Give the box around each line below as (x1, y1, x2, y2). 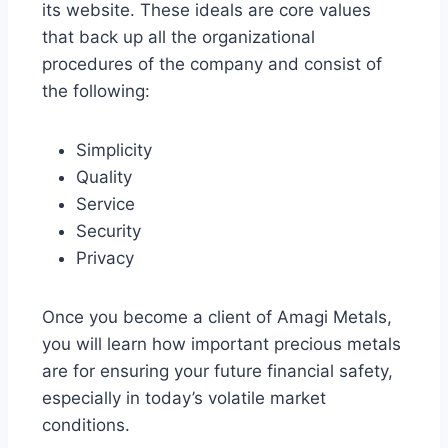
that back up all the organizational (42, 27, 315, 48)
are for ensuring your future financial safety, (42, 361, 393, 382)
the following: (42, 81, 150, 102)
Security (76, 221, 141, 242)
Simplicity (76, 140, 152, 161)
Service (76, 194, 135, 215)
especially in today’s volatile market (42, 388, 326, 409)
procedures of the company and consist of (42, 54, 382, 75)
